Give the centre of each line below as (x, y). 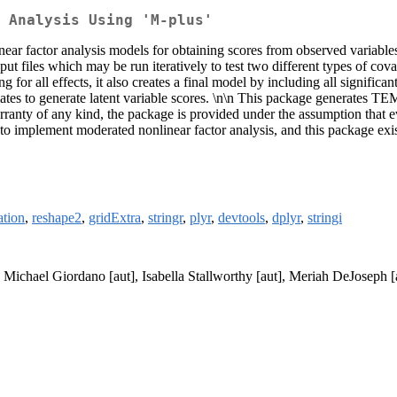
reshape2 (57, 218)
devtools (241, 218)
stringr (165, 218)
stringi (325, 218)
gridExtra (115, 218)
